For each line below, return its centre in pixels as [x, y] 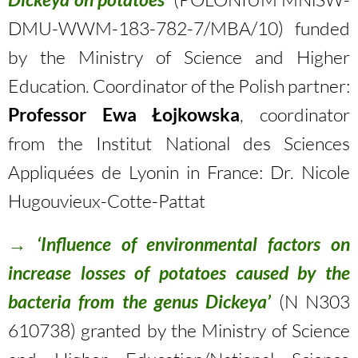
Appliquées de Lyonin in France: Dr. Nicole [179, 172]
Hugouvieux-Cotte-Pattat [107, 201]
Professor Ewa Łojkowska [124, 114]
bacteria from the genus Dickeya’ [140, 301]
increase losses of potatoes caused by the [179, 272]
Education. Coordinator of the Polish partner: [179, 86]
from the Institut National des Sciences [179, 143]
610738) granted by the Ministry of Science [179, 330]
